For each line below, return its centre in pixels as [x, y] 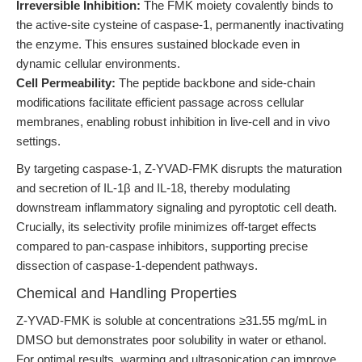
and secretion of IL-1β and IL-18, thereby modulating [153, 188]
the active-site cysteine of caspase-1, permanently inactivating [180, 25]
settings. [38, 141]
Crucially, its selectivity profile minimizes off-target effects [166, 227]
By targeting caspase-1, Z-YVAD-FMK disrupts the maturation [179, 168]
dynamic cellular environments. [98, 63]
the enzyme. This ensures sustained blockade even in [158, 44]
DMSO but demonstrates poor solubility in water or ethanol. [171, 340]
